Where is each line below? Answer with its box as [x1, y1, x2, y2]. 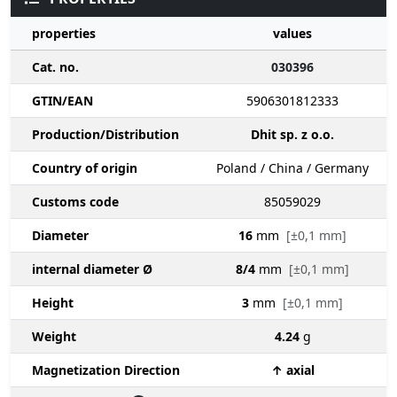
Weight [32, 327, 76, 345]
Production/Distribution [32, 125, 179, 143]
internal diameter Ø [32, 260, 152, 277]
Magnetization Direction [32, 361, 180, 378]
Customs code [32, 192, 119, 210]
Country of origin [32, 159, 137, 176]
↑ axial [270, 361, 315, 378]
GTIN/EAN [32, 91, 93, 109]
